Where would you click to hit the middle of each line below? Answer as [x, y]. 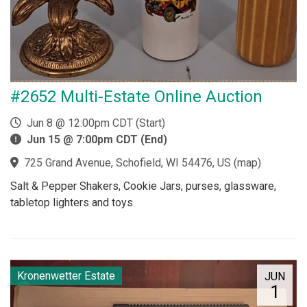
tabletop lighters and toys [72, 202]
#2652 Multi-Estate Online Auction [136, 97]
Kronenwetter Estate [66, 276]
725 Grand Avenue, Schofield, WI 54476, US [127, 163]
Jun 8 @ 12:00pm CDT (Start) [93, 123]
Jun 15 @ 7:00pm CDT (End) [97, 139]
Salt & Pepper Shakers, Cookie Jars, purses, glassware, [143, 186]
